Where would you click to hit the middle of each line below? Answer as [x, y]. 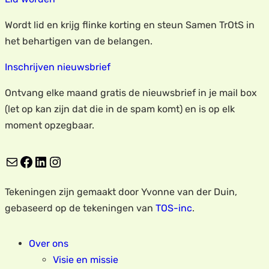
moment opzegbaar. [50, 125]
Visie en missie [86, 259]
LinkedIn [38, 161]
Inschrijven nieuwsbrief [58, 67]
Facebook [22, 161]
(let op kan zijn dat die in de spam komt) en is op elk [120, 109]
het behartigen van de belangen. [79, 41]
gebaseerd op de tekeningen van [80, 208]
